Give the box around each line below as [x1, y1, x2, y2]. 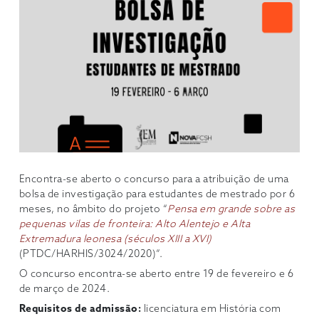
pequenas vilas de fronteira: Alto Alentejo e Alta [19, 218, 251, 231]
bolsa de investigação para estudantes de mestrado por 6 [19, 188, 296, 201]
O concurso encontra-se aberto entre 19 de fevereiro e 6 [19, 268, 294, 281]
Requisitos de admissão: [19, 303, 142, 315]
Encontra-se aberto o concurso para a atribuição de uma [19, 173, 289, 186]
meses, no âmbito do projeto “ [19, 203, 168, 216]
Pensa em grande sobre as [167, 203, 296, 216]
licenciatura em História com [141, 303, 281, 315]
